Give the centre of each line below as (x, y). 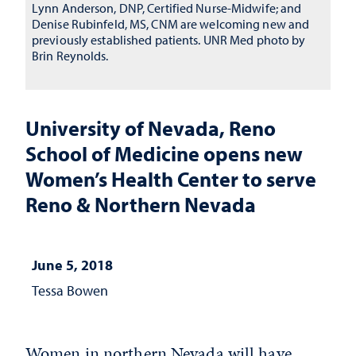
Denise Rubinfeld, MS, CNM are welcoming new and (171, 24)
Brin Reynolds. (70, 56)
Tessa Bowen (70, 290)
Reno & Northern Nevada (141, 204)
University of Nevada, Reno (151, 128)
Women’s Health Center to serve (171, 179)
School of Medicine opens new (164, 153)
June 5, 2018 (72, 265)
